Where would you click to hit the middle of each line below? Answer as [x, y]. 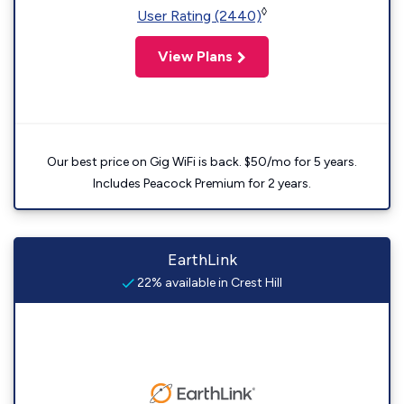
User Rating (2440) [199, 16]
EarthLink [202, 260]
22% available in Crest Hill [208, 283]
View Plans [195, 56]
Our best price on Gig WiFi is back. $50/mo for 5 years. [202, 162]
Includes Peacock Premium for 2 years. [202, 184]
